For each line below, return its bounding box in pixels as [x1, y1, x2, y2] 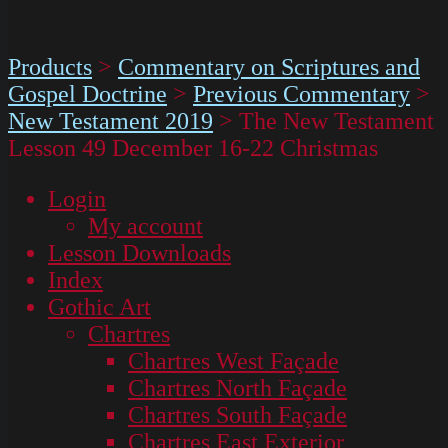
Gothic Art [48, 293, 151, 320]
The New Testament [239, 107, 434, 134]
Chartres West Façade [128, 347, 339, 374]
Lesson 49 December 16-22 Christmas [8, 134, 378, 161]
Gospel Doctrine [8, 80, 167, 107]
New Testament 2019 [8, 107, 213, 134]
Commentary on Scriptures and [118, 53, 420, 80]
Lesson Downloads [48, 239, 231, 266]
